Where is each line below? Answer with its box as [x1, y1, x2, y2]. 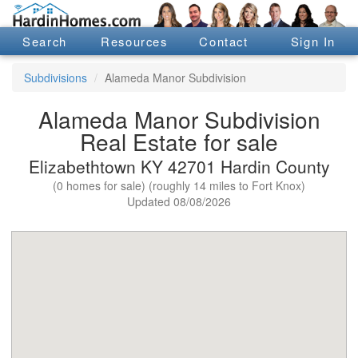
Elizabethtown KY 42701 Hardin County [28, 154, 330, 179]
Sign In [290, 32, 336, 50]
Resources [101, 32, 168, 50]
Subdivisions [24, 70, 87, 86]
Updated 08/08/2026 [127, 193, 231, 210]
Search [22, 32, 67, 50]
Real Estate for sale [80, 125, 278, 158]
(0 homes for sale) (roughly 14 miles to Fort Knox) [53, 177, 305, 194]
